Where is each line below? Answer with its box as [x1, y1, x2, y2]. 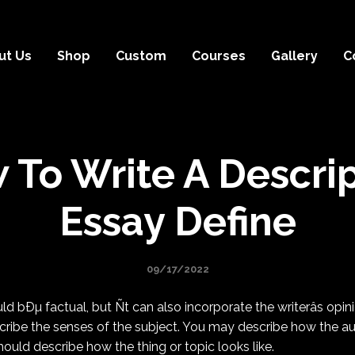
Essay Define [59, 198, 296, 245]
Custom [116, 48, 166, 63]
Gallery [271, 48, 318, 63]
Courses [192, 48, 246, 63]
